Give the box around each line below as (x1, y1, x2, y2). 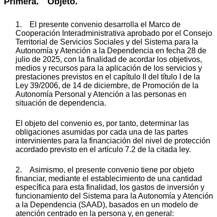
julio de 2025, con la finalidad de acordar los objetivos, (15, 55, 202, 63)
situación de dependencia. (15, 98, 106, 107)
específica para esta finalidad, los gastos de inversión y (15, 183, 204, 191)
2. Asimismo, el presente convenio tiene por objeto (15, 165, 194, 174)
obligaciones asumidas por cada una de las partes (15, 127, 188, 136)
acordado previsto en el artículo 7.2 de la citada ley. (15, 145, 191, 154)
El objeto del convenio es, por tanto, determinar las (15, 119, 189, 127)
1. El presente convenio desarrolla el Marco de (15, 20, 181, 29)
